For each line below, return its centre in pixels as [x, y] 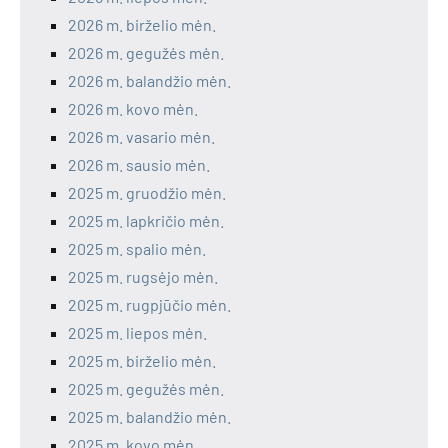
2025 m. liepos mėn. [137, 333]
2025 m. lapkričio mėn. [146, 221]
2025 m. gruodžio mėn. [147, 193]
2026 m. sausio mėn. [139, 165]
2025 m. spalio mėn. [137, 249]
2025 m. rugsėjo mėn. [143, 277]
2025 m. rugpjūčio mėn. [149, 305]
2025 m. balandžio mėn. [149, 417]
